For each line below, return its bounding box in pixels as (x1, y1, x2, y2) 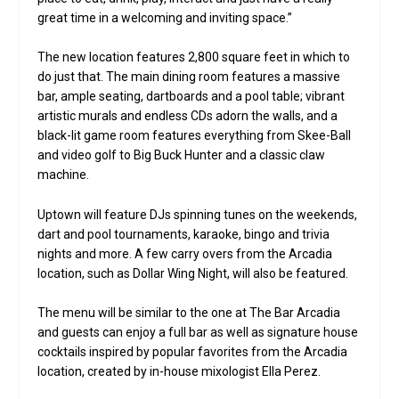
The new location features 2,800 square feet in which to (37, 50, 351, 65)
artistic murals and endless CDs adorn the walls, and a (37, 109, 338, 124)
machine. (37, 167, 90, 183)
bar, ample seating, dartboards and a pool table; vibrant (37, 89, 346, 104)
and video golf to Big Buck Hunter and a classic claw (37, 148, 326, 163)
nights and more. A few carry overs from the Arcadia (37, 246, 333, 261)
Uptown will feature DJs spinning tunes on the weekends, (37, 207, 358, 222)
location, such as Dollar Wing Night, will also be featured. (37, 265, 349, 281)
